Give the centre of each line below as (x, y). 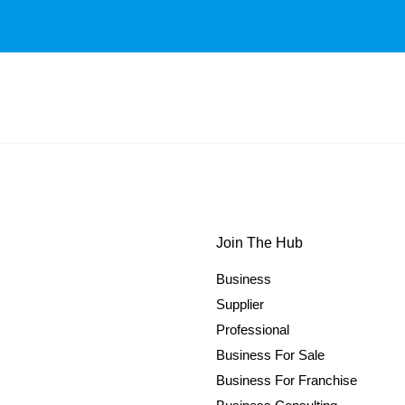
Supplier (240, 304)
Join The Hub (259, 243)
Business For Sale (270, 355)
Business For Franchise (287, 380)
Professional (253, 330)
